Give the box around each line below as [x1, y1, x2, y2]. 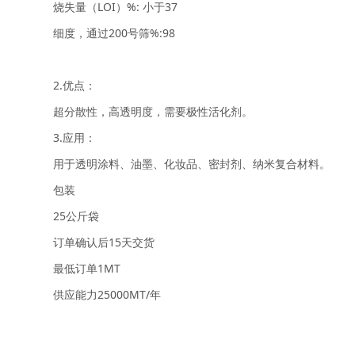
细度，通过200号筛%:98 [53, 25, 176, 40]
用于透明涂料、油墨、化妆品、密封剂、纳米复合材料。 [53, 155, 331, 171]
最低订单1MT [53, 260, 121, 276]
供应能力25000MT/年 [53, 286, 162, 302]
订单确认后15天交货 [53, 234, 155, 250]
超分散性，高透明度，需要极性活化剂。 [53, 103, 254, 119]
